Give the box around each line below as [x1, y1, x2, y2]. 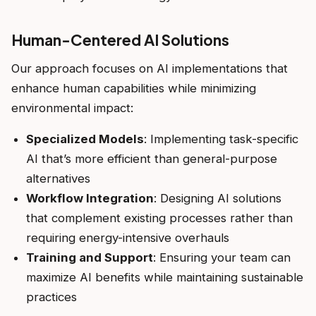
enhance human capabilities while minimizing [11, 80, 256, 95]
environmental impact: [11, 100, 133, 115]
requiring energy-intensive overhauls [25, 230, 229, 245]
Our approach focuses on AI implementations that [11, 61, 288, 75]
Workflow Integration [25, 190, 154, 205]
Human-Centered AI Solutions [11, 30, 229, 49]
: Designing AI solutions [153, 190, 281, 205]
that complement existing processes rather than [25, 210, 293, 225]
